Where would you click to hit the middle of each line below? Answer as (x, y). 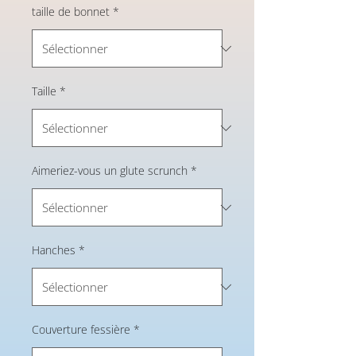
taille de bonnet (71, 12)
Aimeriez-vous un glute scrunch (110, 170)
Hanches (54, 250)
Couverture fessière (81, 329)
